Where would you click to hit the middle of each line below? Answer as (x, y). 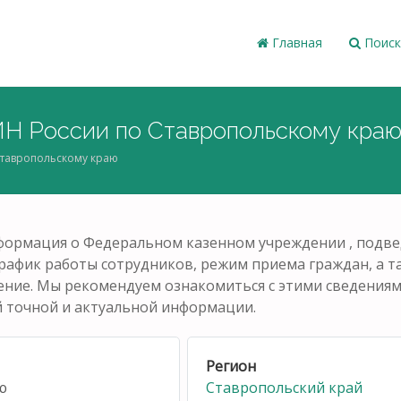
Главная (295, 43)
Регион (231, 366)
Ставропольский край (285, 387)
